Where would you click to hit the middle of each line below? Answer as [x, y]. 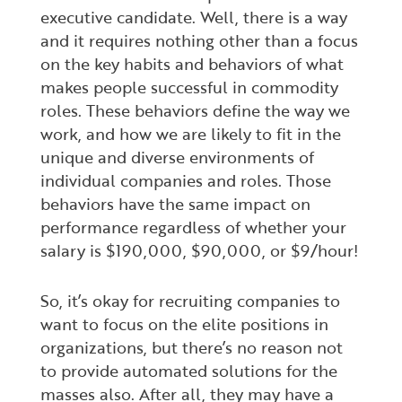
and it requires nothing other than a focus [199, 40]
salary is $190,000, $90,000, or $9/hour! [199, 250]
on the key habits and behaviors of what [192, 64]
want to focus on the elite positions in [184, 324]
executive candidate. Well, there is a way [194, 17]
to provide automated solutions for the [189, 371]
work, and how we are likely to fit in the [191, 134]
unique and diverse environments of [177, 157]
